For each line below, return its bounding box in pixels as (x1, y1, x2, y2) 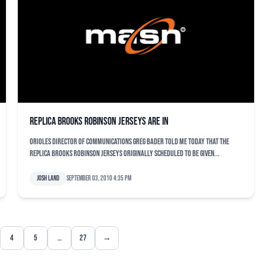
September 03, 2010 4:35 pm (66, 174, 131, 183)
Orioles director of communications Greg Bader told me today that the (30, 137, 229, 147)
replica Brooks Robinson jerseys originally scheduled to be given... (30, 148, 220, 159)
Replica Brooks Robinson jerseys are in (30, 115, 169, 128)
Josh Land (37, 174, 59, 183)
